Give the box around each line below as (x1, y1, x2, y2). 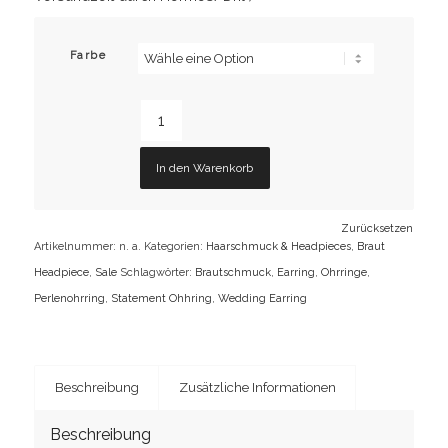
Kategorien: (143, 240, 206, 254)
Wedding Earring (217, 292, 307, 306)
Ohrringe (320, 266, 367, 280)
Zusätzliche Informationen (178, 380, 336, 396)
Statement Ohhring (110, 292, 212, 306)
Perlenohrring (33, 292, 105, 306)
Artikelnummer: (33, 240, 119, 254)
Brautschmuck (194, 266, 271, 280)
